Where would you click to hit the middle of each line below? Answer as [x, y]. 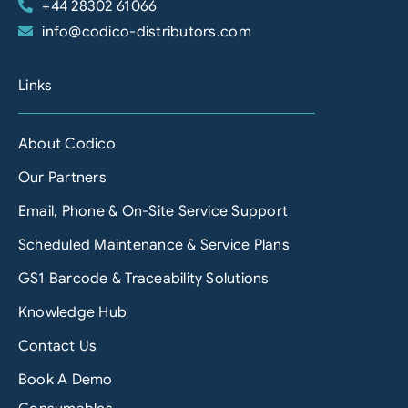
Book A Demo [65, 380]
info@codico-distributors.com [147, 32]
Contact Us [57, 347]
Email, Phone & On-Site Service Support [153, 212]
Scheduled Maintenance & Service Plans [153, 245]
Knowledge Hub [72, 313]
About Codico [66, 144]
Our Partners [62, 178]
